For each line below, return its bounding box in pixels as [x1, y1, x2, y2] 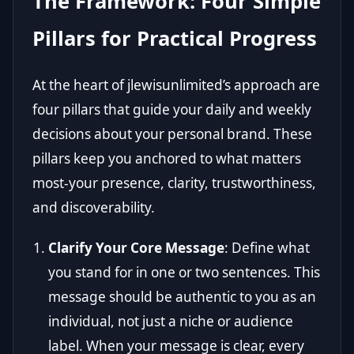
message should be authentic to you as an [48, 288, 316, 306]
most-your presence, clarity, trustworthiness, [32, 174, 316, 192]
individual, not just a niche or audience [48, 312, 293, 330]
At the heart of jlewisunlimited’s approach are [32, 76, 320, 94]
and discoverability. [32, 198, 155, 217]
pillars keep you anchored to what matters [32, 149, 301, 168]
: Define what [224, 239, 310, 257]
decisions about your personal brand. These [32, 125, 312, 143]
